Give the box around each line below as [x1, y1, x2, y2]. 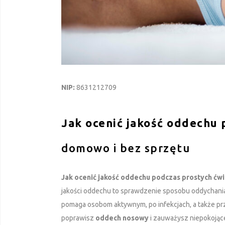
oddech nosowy [95, 213, 149, 222]
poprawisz [61, 213, 95, 222]
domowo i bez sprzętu [61, 141, 190, 154]
